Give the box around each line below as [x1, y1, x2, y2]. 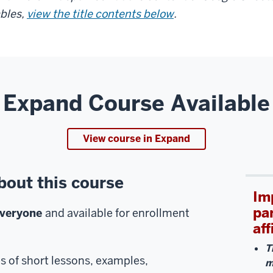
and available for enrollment [45, 205, 190, 220]
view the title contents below [27, 6, 174, 21]
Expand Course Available [3, 88, 270, 118]
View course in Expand [83, 132, 190, 145]
